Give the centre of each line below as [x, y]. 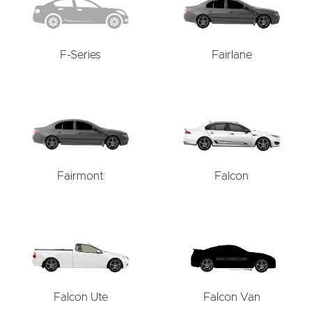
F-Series [80, 55]
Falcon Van [232, 298]
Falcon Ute [80, 298]
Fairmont [80, 176]
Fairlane [232, 55]
